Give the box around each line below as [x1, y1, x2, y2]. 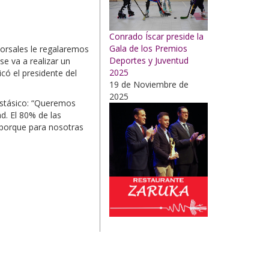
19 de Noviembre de [109, 78, 189, 90]
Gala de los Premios [109, 42, 187, 54]
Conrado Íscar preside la [109, 30, 204, 42]
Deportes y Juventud [109, 54, 189, 66]
